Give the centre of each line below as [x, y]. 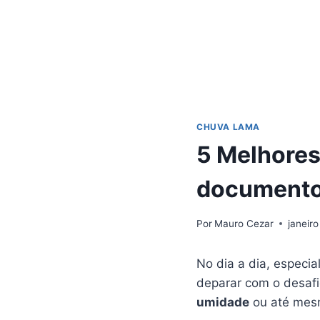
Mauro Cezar [244, 223]
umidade [223, 302]
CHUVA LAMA [228, 127]
